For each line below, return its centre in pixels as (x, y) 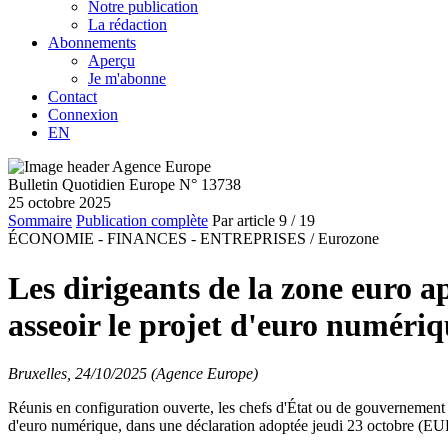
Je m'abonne (127, 79)
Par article (243, 221)
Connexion (83, 115)
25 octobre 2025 (59, 203)
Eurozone (348, 239)
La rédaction (127, 25)
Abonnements (92, 43)
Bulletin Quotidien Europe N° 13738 (124, 185)
